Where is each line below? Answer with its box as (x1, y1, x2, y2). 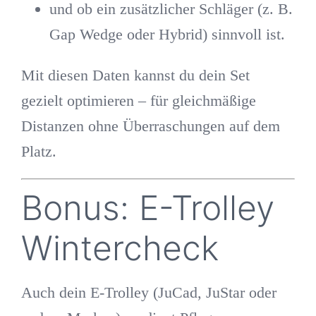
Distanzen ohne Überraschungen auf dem (20, 117, 280, 135)
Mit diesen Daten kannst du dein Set (20, 66, 250, 85)
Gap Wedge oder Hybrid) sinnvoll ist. (49, 25, 285, 44)
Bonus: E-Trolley (20, 187, 274, 229)
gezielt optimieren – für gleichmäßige (20, 92, 256, 110)
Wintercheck (20, 227, 219, 269)
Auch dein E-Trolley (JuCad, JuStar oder (20, 283, 276, 301)
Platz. (20, 142, 56, 161)
